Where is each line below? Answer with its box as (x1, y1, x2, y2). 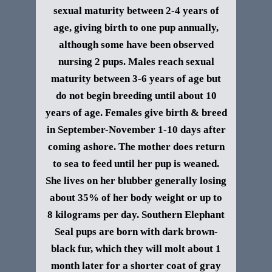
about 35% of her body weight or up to (50, 192, 222, 203)
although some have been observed (58, 39, 214, 50)
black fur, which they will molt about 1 (51, 243, 221, 254)
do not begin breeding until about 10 (55, 90, 217, 101)
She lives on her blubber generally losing (46, 175, 226, 186)
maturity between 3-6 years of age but (51, 73, 221, 84)
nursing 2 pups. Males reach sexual (58, 56, 214, 67)
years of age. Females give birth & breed (45, 107, 227, 118)
